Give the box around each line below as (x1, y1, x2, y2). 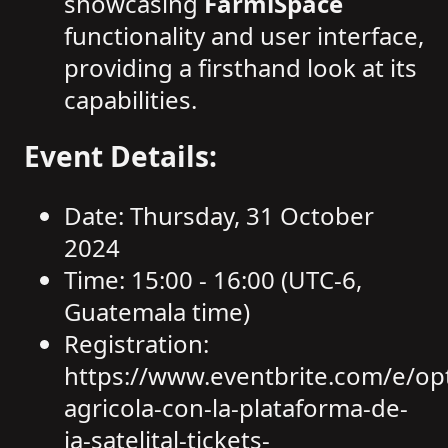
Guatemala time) (64, 295, 250, 329)
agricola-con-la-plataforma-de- (64, 391, 408, 425)
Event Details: (24, 137, 217, 176)
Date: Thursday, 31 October (64, 199, 374, 233)
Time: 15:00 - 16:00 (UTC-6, (64, 263, 362, 297)
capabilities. (64, 83, 197, 117)
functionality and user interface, (64, 19, 424, 53)
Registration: (64, 327, 209, 361)
